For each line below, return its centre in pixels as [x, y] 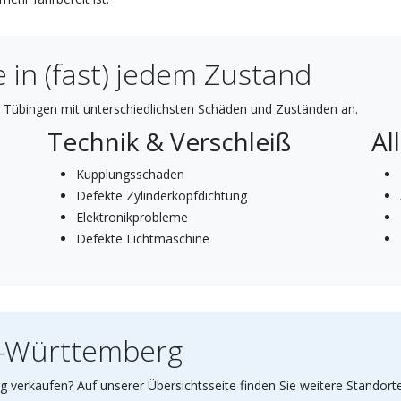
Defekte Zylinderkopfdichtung [161, 195]
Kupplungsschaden [130, 174]
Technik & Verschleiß [169, 141]
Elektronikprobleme [132, 217]
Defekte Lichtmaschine [142, 238]
